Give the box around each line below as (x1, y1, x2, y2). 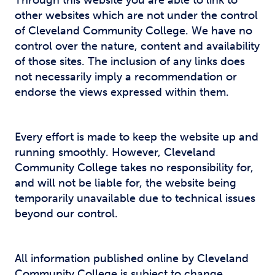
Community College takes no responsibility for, (15, 161, 254, 174)
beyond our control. (15, 207, 118, 220)
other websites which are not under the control (15, 9, 258, 22)
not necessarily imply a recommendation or (15, 70, 237, 83)
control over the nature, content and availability (15, 39, 260, 53)
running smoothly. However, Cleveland (15, 145, 215, 159)
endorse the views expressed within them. (15, 85, 229, 99)
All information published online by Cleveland (15, 252, 249, 265)
